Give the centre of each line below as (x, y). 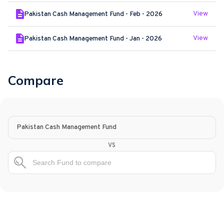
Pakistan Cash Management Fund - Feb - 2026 (93, 14)
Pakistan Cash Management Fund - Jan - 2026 (93, 38)
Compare (36, 80)
